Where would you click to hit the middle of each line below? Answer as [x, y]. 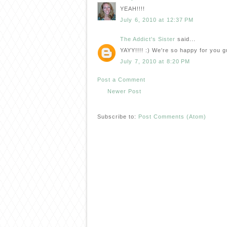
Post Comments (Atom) [172, 116]
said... [185, 39]
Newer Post [124, 91]
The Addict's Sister [148, 39]
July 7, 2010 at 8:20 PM [155, 61]
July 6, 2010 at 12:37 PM [157, 20]
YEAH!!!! [133, 9]
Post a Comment [121, 79]
